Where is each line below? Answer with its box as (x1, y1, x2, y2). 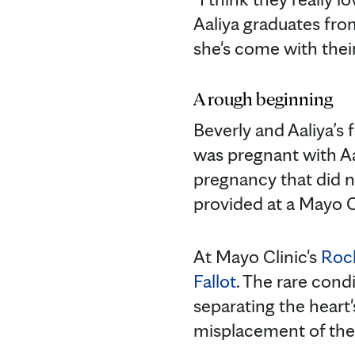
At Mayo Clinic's (193, 244, 321, 268)
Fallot (193, 269, 236, 292)
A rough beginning (193, 86, 333, 110)
